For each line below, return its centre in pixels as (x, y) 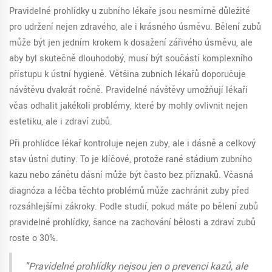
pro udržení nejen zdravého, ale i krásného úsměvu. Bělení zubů (135, 27)
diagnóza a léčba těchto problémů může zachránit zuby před (129, 191)
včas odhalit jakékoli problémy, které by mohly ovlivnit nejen (128, 106)
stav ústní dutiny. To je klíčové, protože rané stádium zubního (131, 160)
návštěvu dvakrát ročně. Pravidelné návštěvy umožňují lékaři (128, 90)
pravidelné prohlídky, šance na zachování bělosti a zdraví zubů (132, 223)
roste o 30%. (34, 239)
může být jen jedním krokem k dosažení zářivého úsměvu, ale (131, 43)
